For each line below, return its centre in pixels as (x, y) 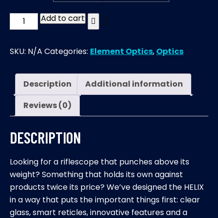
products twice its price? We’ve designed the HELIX (107, 187)
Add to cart (63, 18)
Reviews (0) (47, 105)
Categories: (67, 51)
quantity (25, 95)
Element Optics (121, 51)
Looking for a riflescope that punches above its (100, 162)
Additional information (134, 84)
